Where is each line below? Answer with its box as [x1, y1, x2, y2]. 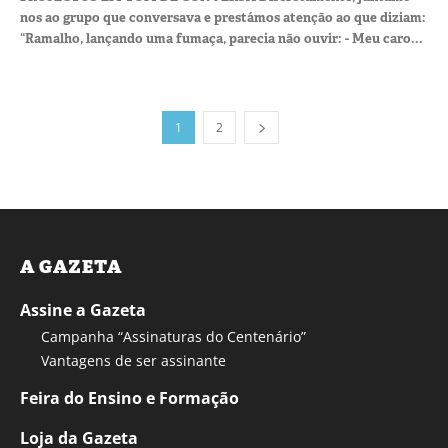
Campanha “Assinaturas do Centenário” [41, 326, 306, 346]
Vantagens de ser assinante [41, 350, 226, 370]
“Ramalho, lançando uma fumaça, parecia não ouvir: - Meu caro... [20, 29, 423, 47]
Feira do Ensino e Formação [20, 386, 239, 409]
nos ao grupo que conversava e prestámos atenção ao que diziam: [20, 8, 426, 26]
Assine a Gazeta [20, 298, 146, 321]
